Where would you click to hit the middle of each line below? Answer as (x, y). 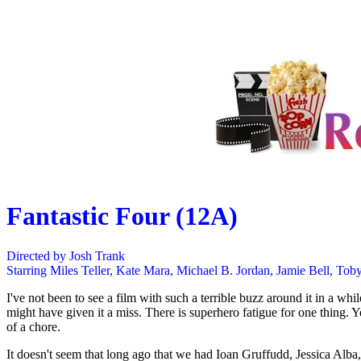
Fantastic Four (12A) (122, 216)
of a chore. (33, 326)
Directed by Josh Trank (66, 255)
